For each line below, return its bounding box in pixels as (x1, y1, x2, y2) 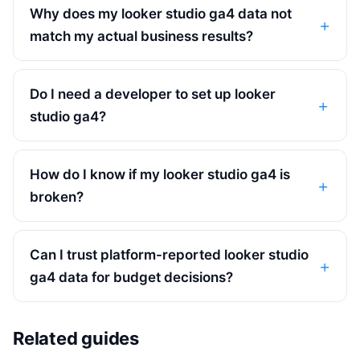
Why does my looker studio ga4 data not (30, 5, 292, 22)
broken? (30, 188, 84, 205)
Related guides (13, 327, 139, 349)
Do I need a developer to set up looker (30, 85, 276, 102)
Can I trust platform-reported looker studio (30, 246, 309, 263)
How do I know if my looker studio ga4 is (30, 166, 290, 182)
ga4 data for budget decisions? (30, 268, 233, 285)
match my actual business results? (30, 27, 253, 44)
